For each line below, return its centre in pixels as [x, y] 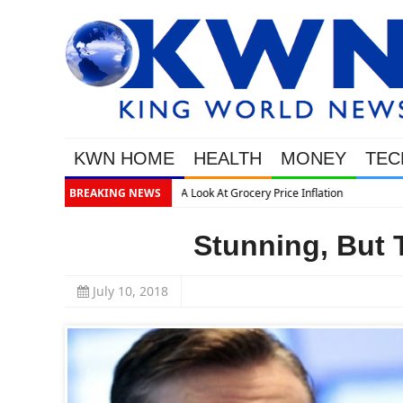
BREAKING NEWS [115, 193]
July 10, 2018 [130, 291]
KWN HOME [124, 159]
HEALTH [228, 159]
